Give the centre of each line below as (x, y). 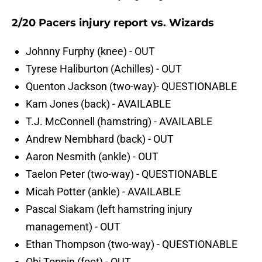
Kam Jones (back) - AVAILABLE (98, 104)
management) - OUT (73, 227)
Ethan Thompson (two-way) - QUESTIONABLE (132, 244)
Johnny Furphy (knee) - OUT (90, 51)
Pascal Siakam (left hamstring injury (109, 209)
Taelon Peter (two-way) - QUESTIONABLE (121, 174)
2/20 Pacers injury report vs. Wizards (113, 23)
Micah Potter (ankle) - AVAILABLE (103, 192)
